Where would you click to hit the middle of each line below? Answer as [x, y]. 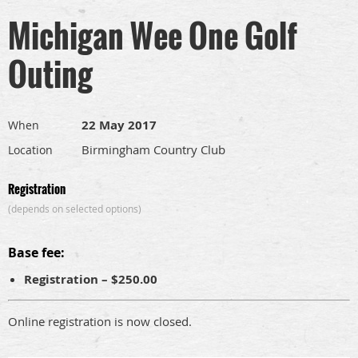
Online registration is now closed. [100, 321]
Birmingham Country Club [153, 149]
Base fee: [36, 253]
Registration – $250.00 [91, 279]
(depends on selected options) [75, 209]
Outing [50, 74]
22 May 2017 [119, 125]
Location [30, 150]
